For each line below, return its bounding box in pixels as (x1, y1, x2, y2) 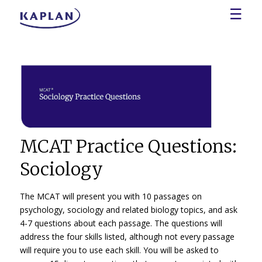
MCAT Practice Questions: (19, 135, 237, 157)
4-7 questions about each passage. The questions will (19, 217, 222, 229)
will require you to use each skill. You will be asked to (19, 244, 219, 256)
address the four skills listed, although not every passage (19, 230, 235, 242)
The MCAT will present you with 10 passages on (19, 190, 202, 202)
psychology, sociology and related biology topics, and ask (19, 204, 237, 215)
